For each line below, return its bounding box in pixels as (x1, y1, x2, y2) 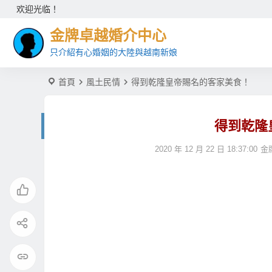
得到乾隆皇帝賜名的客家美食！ (131, 77, 250, 87)
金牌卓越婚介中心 (50, 27, 166, 44)
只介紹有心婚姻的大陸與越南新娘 (50, 47, 177, 57)
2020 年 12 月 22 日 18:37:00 (155, 144, 258, 154)
